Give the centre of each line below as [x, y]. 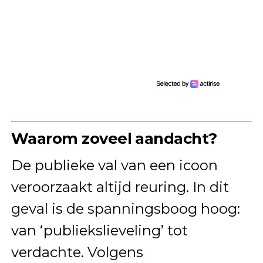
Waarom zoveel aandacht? [114, 138]
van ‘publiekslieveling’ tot [99, 230]
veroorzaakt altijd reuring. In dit [120, 187]
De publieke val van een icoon [114, 165]
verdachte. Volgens [77, 252]
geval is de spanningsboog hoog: [125, 208]
